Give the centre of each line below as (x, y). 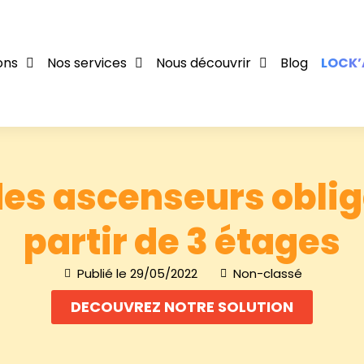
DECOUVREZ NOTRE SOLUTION (182, 307)
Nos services (87, 63)
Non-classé (268, 273)
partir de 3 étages (182, 242)
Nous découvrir (203, 63)
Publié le (104, 273)
